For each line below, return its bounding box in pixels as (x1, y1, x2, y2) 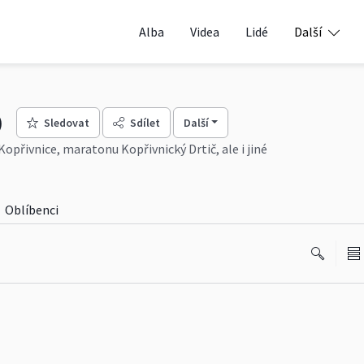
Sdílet (129, 115, 160, 130)
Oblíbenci (5, 201, 58, 218)
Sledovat (43, 115, 89, 130)
